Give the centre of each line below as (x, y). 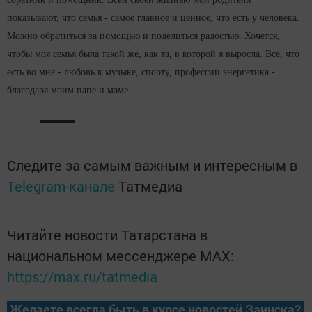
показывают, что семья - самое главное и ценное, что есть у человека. (153, 18)
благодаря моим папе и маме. (69, 91)
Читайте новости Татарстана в (107, 235)
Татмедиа (150, 186)
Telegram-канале (61, 186)
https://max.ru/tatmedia (82, 277)
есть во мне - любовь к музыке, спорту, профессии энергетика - (141, 72)
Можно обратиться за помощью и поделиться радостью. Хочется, (143, 36)
